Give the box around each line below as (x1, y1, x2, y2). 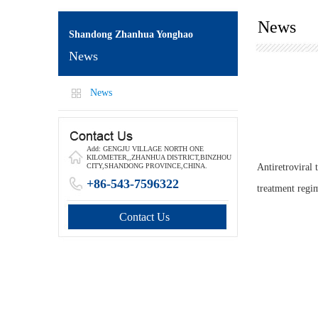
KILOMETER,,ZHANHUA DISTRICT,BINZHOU (87, 153, 231, 161)
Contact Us (119, 211, 170, 223)
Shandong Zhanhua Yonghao (69, 29, 193, 40)
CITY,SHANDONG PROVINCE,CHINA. (87, 162, 207, 170)
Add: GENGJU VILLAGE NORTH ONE (87, 145, 204, 153)
